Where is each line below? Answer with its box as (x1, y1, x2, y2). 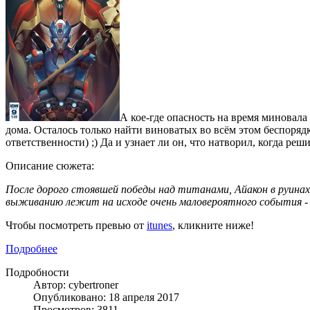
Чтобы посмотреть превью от (6, 219, 147, 231)
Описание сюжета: (6, 159, 94, 172)
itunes (147, 219, 172, 231)
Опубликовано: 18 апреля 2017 (33, 291, 179, 303)
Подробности (6, 266, 69, 278)
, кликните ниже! (172, 219, 254, 231)
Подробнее (6, 242, 57, 255)
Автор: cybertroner (33, 278, 118, 291)
